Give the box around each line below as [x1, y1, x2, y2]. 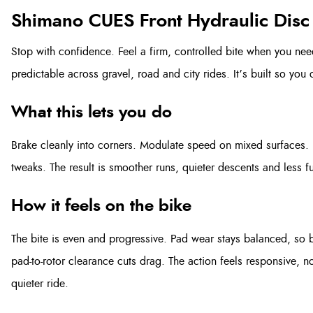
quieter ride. [11, 278, 68, 289]
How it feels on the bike [11, 198, 191, 214]
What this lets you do [11, 104, 172, 121]
